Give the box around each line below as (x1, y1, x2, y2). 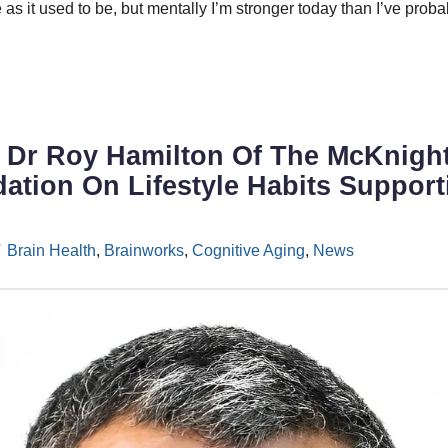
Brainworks (103, 242, 184, 260)
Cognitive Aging (191, 242, 305, 260)
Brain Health (6, 242, 96, 260)
